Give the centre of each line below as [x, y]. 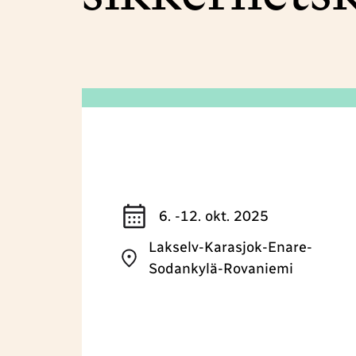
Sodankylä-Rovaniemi [221, 269]
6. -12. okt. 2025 [214, 216]
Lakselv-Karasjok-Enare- [230, 248]
